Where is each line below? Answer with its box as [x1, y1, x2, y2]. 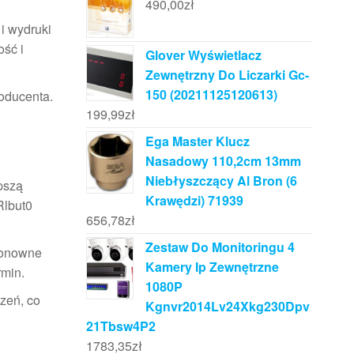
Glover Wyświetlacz [145, 45, 262, 64]
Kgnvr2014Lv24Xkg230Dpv [145, 296, 310, 315]
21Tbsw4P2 [85, 316, 156, 335]
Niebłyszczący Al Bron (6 [145, 171, 297, 190]
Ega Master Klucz [145, 131, 250, 150]
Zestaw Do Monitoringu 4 [145, 237, 295, 256]
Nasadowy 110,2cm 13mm [145, 151, 301, 170]
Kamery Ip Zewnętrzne [145, 257, 279, 276]
